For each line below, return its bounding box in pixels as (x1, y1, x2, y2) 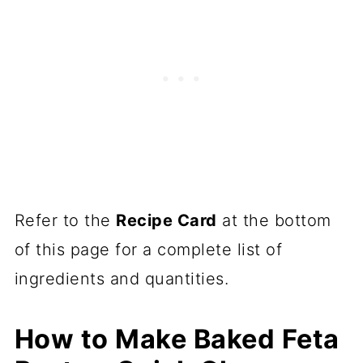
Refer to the (14, 210, 117, 230)
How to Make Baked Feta (14, 322, 340, 355)
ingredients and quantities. (14, 268, 229, 288)
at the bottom (216, 210, 331, 230)
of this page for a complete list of (14, 239, 283, 259)
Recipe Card (116, 210, 217, 230)
